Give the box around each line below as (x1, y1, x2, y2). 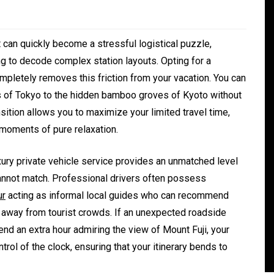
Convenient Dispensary (67, 176, 216, 191)
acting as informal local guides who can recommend (6, 190, 229, 202)
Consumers (67, 217, 138, 232)
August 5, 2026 (76, 242, 135, 252)
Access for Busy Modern (67, 196, 223, 212)
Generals (79, 149, 114, 159)
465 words (172, 242, 215, 252)
